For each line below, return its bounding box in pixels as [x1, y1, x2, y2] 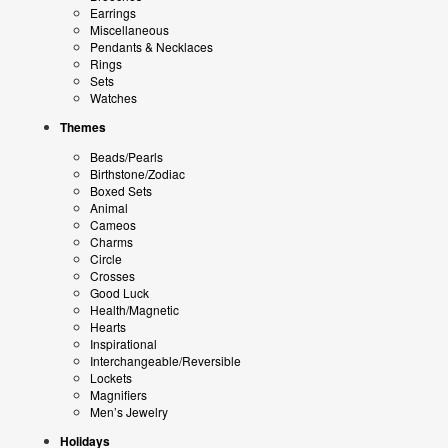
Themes [60, 118, 106, 136]
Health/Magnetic [90, 301, 179, 318]
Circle [90, 250, 122, 267]
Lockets [90, 369, 132, 386]
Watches [90, 89, 137, 106]
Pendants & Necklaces [90, 38, 213, 55]
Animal [90, 199, 128, 216]
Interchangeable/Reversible [90, 352, 241, 369]
